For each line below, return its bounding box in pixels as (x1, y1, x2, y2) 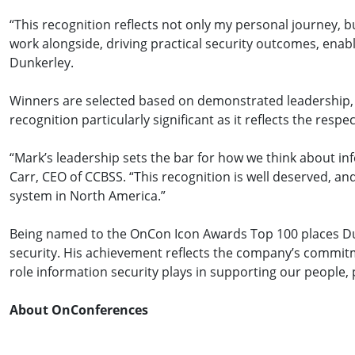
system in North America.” (10, 187, 166, 204)
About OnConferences (10, 301, 148, 319)
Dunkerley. (10, 54, 74, 71)
